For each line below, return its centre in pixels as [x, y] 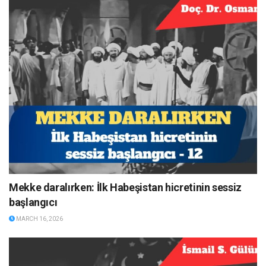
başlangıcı [33, 202]
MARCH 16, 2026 [39, 219]
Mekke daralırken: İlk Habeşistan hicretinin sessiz [125, 188]
